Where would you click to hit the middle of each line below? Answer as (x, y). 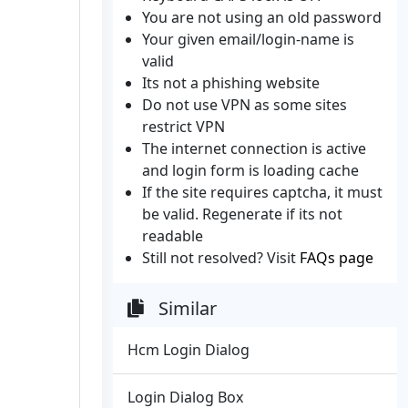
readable (173, 236)
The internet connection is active (254, 148)
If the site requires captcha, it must (262, 192)
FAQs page (337, 258)
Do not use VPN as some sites (245, 105)
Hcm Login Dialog (189, 350)
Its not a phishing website (231, 83)
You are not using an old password (262, 17)
